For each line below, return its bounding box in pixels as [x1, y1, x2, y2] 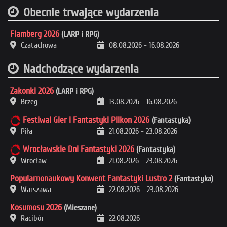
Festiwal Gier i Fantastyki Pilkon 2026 [23, 114, 149, 125]
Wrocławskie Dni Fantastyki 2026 [23, 143, 134, 155]
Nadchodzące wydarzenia [23, 62, 139, 76]
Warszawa [19, 184, 51, 194]
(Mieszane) [62, 203, 97, 212]
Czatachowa [19, 40, 57, 50]
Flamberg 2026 [10, 28, 59, 40]
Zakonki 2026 [10, 85, 54, 96]
